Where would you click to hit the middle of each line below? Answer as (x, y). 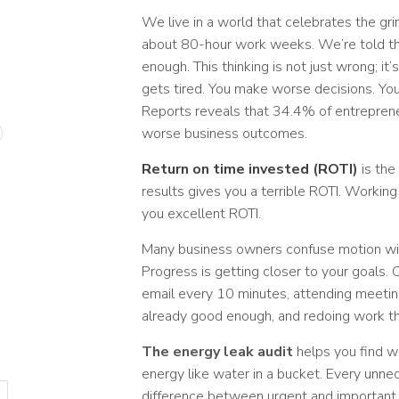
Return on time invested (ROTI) (249, 169)
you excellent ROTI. (201, 213)
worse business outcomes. (224, 133)
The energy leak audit (217, 351)
